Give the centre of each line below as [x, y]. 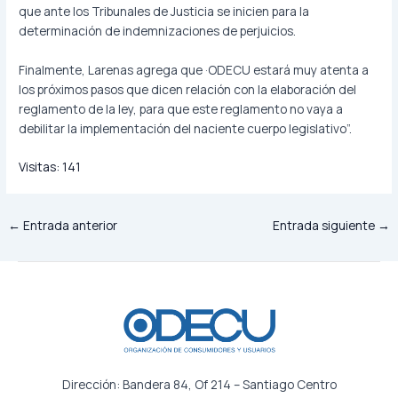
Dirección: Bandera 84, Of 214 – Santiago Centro [199, 384]
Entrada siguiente [325, 226]
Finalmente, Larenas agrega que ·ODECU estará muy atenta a [194, 70]
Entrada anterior [69, 226]
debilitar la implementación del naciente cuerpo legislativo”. [186, 129]
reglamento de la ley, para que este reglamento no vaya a [181, 109]
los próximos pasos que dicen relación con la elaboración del [188, 90]
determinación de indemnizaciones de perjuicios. [158, 31]
